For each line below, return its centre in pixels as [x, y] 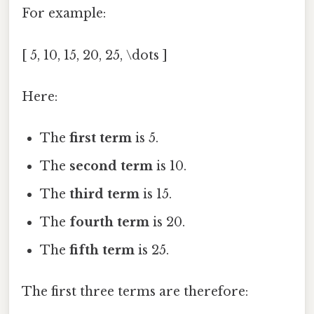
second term [111, 166]
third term [105, 194]
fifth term [102, 251]
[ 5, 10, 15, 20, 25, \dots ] [95, 55]
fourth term [110, 223]
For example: [64, 14]
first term [101, 138]
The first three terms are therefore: [135, 292]
